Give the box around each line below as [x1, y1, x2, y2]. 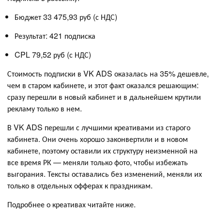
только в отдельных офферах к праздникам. [7, 179, 153, 191]
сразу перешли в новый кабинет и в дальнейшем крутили [7, 91, 201, 102]
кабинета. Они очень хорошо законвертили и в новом [7, 133, 188, 144]
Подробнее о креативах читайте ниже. [7, 198, 136, 210]
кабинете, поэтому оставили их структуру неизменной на [7, 144, 198, 156]
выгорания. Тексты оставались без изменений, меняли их [7, 168, 202, 179]
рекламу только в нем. [7, 102, 82, 114]
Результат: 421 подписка [15, 30, 95, 41]
